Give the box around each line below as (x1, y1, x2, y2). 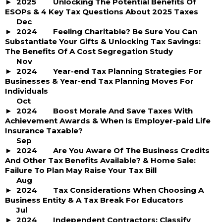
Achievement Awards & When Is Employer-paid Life (5, 116, 211, 125)
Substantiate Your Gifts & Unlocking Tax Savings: (5, 37, 201, 46)
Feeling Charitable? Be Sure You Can (53, 27, 197, 36)
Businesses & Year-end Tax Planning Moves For (5, 76, 194, 86)
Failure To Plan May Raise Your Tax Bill (5, 166, 157, 175)
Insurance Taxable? (5, 126, 83, 135)
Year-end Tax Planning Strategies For (53, 66, 202, 76)
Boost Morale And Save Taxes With (53, 106, 193, 115)
